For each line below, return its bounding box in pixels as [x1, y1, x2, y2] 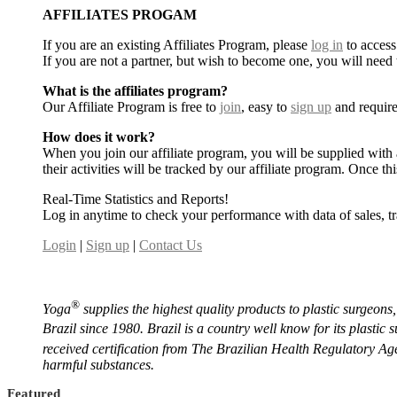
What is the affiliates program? [43, 82, 228, 98]
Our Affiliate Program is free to [43, 98, 220, 114]
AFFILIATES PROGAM [43, 6, 197, 22]
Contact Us [139, 237, 202, 253]
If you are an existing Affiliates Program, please [43, 36, 311, 52]
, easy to [241, 98, 291, 114]
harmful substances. [43, 356, 154, 372]
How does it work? [43, 128, 155, 144]
